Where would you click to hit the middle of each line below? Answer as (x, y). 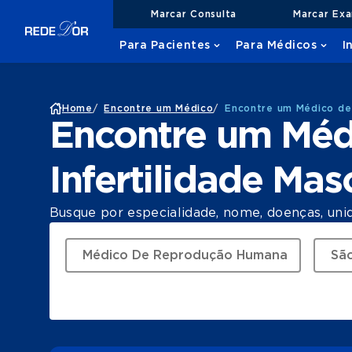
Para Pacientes (165, 46)
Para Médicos (276, 46)
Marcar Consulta (194, 14)
